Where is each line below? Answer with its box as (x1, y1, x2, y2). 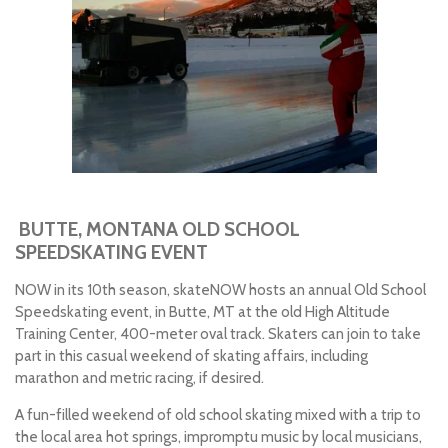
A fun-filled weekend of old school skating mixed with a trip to (15, 406, 421, 425)
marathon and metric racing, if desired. (15, 369, 264, 388)
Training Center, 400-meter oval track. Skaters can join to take (15, 325, 421, 344)
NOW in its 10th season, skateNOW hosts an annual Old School (15, 281, 426, 300)
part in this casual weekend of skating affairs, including (15, 347, 368, 366)
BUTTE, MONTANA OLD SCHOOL (19, 218, 300, 242)
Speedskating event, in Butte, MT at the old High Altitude (15, 303, 390, 322)
